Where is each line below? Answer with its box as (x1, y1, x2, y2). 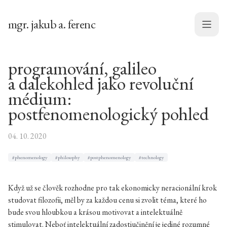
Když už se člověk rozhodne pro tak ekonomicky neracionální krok (8, 182, 217, 193)
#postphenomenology (88, 154, 131, 161)
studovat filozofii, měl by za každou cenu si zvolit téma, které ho (8, 195, 207, 205)
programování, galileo (8, 56, 157, 80)
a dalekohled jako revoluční (8, 71, 194, 95)
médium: (8, 87, 71, 110)
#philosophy (55, 154, 80, 161)
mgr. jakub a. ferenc (8, 16, 95, 32)
